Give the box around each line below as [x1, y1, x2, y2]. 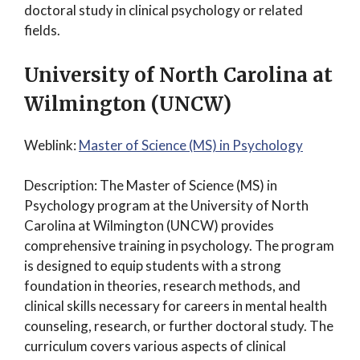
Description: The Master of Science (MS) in [24, 177, 277, 194]
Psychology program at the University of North [24, 197, 309, 214]
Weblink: [24, 136, 79, 153]
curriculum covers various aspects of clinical [24, 337, 286, 354]
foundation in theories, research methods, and [24, 277, 301, 294]
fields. [24, 22, 60, 39]
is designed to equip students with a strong [24, 257, 281, 274]
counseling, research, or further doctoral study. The [24, 317, 333, 334]
